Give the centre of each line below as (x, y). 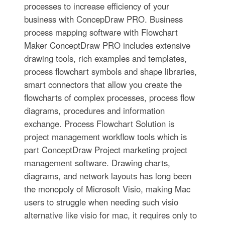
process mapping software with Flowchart (101, 32)
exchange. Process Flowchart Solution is (99, 124)
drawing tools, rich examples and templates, (105, 58)
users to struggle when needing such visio (101, 202)
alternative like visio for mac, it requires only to (110, 215)
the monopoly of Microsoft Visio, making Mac (107, 189)
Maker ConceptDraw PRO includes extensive (107, 45)
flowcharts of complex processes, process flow (109, 97)
